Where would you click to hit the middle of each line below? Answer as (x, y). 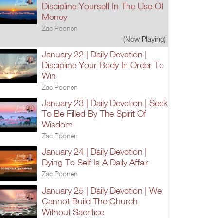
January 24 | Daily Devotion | (94, 151)
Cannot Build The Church (90, 201)
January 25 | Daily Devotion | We (102, 190)
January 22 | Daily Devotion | (94, 54)
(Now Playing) (145, 39)
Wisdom (57, 124)
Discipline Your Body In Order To (103, 65)
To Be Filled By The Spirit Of (94, 113)
